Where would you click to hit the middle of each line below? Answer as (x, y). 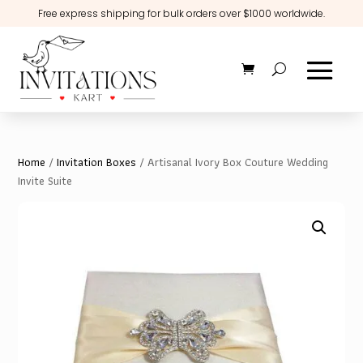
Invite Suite (45, 180)
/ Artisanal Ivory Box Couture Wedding (233, 162)
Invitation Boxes (97, 162)
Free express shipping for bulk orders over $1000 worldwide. (181, 13)
